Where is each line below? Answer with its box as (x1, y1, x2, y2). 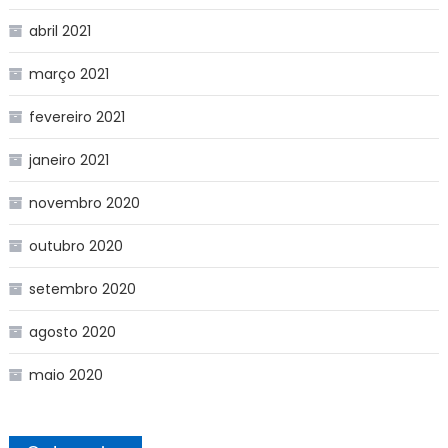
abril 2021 (28, 20, 91, 41)
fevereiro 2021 (28, 106, 125, 127)
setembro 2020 (28, 278, 136, 299)
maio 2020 (28, 364, 103, 385)
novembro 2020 (28, 192, 140, 213)
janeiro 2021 (28, 149, 109, 170)
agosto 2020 (28, 321, 116, 342)
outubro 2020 (28, 235, 123, 256)
